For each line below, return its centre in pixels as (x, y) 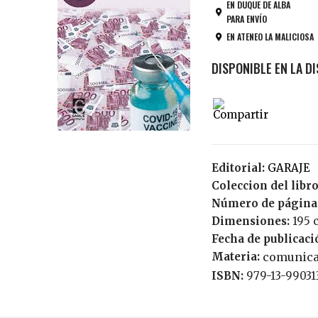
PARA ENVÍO (246, 19)
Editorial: (239, 168)
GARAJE (293, 168)
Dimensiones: (250, 221)
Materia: (237, 257)
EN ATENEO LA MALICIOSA (270, 37)
